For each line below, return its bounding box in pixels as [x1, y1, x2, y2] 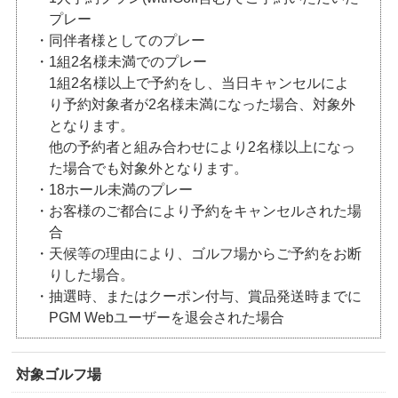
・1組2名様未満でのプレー [35, 54, 208, 70]
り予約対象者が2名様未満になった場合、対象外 [49, 97, 356, 113]
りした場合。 [49, 267, 135, 283]
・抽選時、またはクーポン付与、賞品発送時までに [35, 289, 362, 305]
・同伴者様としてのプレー [35, 33, 206, 49]
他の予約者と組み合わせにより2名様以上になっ [49, 139, 356, 155]
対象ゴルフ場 [16, 367, 102, 383]
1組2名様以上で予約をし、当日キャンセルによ [49, 76, 350, 92]
